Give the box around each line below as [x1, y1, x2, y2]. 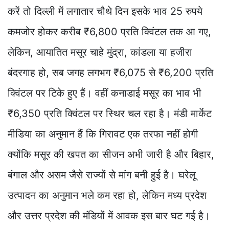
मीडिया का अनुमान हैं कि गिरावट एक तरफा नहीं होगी [8, 128, 198, 141]
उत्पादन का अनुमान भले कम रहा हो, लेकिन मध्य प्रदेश [8, 189, 207, 202]
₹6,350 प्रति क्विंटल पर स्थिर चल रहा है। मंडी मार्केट [8, 107, 212, 120]
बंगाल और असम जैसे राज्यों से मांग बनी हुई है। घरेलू [8, 169, 196, 181]
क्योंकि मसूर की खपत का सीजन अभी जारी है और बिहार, [8, 148, 214, 161]
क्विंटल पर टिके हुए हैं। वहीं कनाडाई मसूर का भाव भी [8, 87, 201, 100]
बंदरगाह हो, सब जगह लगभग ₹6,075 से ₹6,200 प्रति [8, 66, 213, 79]
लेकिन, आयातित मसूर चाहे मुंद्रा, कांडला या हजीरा [8, 46, 192, 59]
